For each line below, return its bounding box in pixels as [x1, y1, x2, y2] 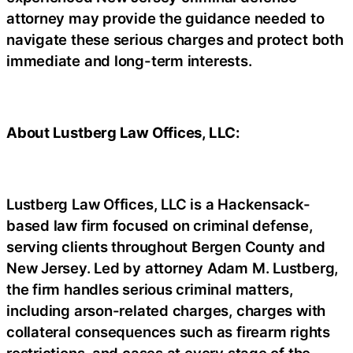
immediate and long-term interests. [6, 52, 252, 70]
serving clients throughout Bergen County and [6, 238, 325, 256]
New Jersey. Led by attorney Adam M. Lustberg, [6, 259, 339, 277]
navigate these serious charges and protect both [6, 31, 344, 49]
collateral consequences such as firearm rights [6, 323, 330, 341]
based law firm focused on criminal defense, [6, 217, 313, 235]
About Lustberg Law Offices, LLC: [6, 124, 240, 142]
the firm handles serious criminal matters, [6, 281, 293, 299]
